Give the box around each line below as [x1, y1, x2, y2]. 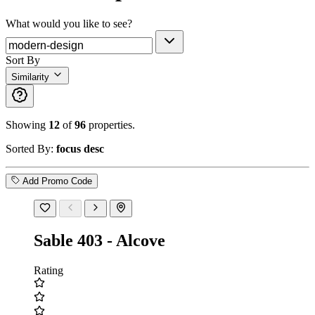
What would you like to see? [6, 17, 132, 30]
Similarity [11, 71, 49, 82]
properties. [86, 118, 135, 131]
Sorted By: [6, 142, 56, 155]
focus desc [56, 142, 104, 155]
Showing [6, 118, 49, 131]
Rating [34, 264, 63, 276]
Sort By [6, 53, 40, 66]
